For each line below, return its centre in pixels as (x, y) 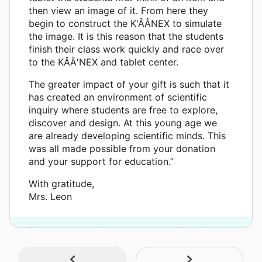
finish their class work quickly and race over (126, 49)
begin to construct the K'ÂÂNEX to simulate (125, 24)
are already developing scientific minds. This (127, 136)
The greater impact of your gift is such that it (129, 85)
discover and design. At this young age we (123, 123)
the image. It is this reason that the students (126, 37)
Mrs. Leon (50, 197)
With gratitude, (61, 184)
